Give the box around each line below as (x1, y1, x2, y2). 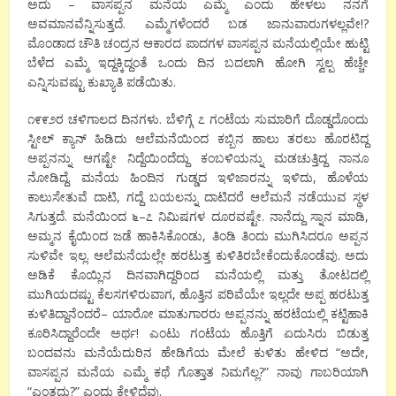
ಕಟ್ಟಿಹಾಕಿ (330, 304, 369, 322)
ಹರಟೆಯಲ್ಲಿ (273, 304, 327, 322)
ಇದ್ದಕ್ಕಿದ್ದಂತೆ (98, 53, 148, 71)
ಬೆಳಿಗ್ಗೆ (166, 110, 194, 127)
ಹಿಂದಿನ (130, 168, 165, 186)
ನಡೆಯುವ (297, 187, 346, 205)
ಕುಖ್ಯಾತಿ (88, 72, 124, 90)
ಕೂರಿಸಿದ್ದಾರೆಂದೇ (27, 324, 102, 341)
